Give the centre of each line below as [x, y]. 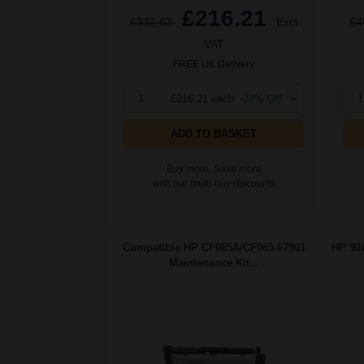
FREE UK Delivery [214, 65]
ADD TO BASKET [214, 134]
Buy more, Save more [214, 169]
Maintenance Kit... [214, 263]
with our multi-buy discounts [214, 184]
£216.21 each [202, 99]
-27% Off [261, 99]
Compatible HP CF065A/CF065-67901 [214, 248]
